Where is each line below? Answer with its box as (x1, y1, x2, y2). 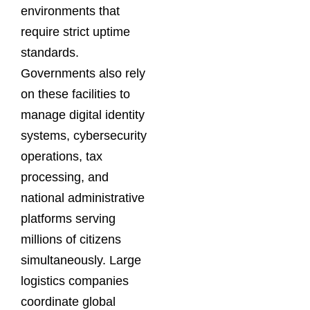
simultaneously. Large (21, 253, 141, 267)
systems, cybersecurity (21, 128, 147, 143)
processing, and (21, 170, 109, 184)
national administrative (21, 190, 145, 205)
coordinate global (21, 294, 116, 309)
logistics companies (21, 273, 129, 288)
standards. (21, 45, 79, 60)
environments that (21, 3, 120, 18)
